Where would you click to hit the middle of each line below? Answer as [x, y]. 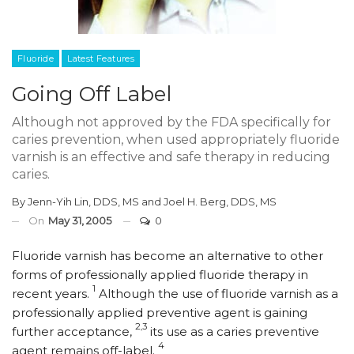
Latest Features [101, 58]
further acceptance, [73, 331]
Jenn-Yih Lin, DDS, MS [83, 201]
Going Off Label [92, 94]
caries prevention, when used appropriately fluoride [176, 139]
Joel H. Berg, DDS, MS [220, 201]
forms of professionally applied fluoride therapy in [160, 275]
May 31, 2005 [80, 220]
